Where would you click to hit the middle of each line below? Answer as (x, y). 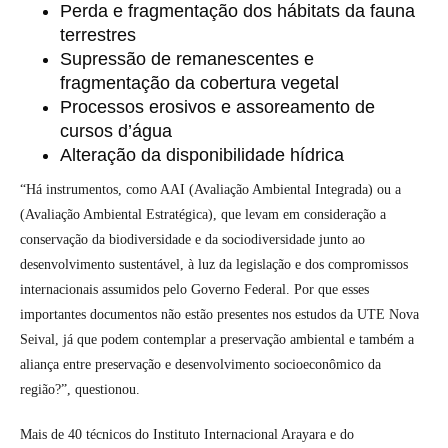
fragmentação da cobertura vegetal (199, 82)
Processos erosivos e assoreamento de (217, 106)
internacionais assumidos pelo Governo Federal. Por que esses (194, 289)
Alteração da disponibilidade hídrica (202, 154)
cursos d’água (116, 130)
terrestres (98, 34)
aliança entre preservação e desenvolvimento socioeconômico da (200, 364)
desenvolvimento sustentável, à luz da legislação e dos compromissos (214, 264)
